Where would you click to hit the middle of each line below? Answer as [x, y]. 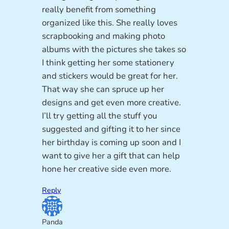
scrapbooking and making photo [104, 36]
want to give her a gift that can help [111, 156]
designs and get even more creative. [112, 103]
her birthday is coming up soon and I [112, 143]
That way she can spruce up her [103, 89]
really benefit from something [99, 10]
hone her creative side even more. [107, 169]
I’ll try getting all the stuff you [100, 116]
